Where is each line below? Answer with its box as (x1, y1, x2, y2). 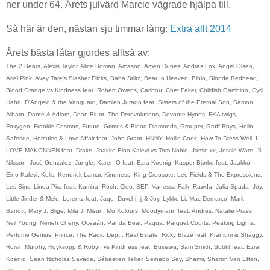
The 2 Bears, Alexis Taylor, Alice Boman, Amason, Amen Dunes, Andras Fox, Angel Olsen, (6, 63, 254, 70)
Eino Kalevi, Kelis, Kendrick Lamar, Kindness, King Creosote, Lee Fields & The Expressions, (6, 171, 262, 178)
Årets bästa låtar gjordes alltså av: (6, 48, 150, 58)
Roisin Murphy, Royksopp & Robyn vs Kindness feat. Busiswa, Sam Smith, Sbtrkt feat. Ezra (6, 243, 259, 251)
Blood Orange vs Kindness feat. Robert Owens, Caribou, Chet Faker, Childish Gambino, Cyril (6, 87, 263, 94)
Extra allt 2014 (170, 24, 231, 34)
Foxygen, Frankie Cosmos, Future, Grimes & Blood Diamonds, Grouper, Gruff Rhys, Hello (6, 123, 253, 130)
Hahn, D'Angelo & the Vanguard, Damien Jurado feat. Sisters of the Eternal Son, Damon (6, 99, 253, 106)
